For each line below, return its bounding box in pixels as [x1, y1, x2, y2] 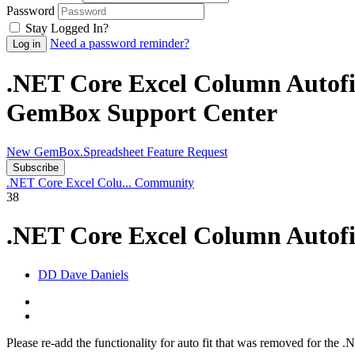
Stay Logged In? [25, 21, 109, 35]
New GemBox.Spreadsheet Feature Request [6, 144, 227, 158]
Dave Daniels [57, 267, 128, 281]
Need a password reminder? [50, 36, 189, 50]
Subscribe [13, 161, 59, 174]
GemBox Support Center [6, 98, 277, 128]
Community [135, 175, 194, 189]
